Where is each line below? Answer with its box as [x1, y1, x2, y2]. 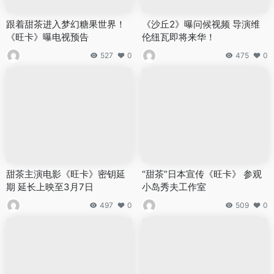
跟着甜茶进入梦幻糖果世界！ [6, 18, 125, 31]
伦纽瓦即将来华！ [142, 31, 215, 43]
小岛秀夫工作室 [142, 180, 206, 193]
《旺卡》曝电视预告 [6, 31, 89, 43]
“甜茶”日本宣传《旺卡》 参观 [142, 168, 262, 180]
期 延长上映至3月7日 [6, 180, 94, 193]
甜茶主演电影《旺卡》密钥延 [6, 168, 125, 180]
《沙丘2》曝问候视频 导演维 [142, 18, 260, 31]
